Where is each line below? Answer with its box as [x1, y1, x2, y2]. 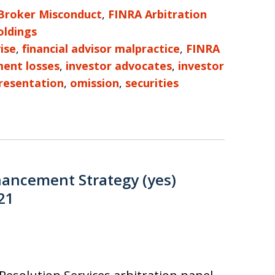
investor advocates [66, 58, 172, 73]
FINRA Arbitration [108, 7, 207, 21]
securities [125, 76, 179, 90]
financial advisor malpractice [22, 41, 180, 56]
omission [70, 76, 119, 90]
